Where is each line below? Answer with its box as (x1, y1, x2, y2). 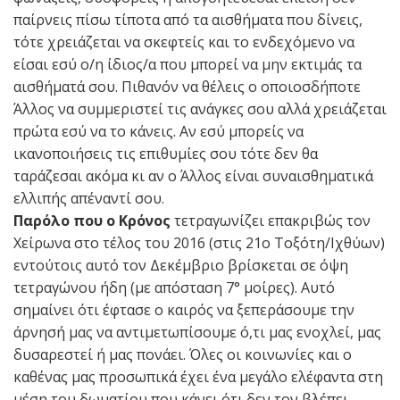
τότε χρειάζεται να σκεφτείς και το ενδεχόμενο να (13, 31, 354, 52)
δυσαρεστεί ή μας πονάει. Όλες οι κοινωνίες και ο (13, 344, 352, 364)
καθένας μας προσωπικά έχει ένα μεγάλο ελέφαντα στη (13, 366, 383, 387)
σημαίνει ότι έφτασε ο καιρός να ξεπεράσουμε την (13, 299, 354, 320)
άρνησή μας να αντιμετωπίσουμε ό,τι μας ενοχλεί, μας (13, 321, 381, 342)
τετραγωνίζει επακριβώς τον (174, 210, 371, 230)
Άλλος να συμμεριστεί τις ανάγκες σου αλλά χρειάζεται (13, 98, 387, 119)
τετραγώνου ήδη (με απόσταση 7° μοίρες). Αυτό (13, 277, 335, 297)
